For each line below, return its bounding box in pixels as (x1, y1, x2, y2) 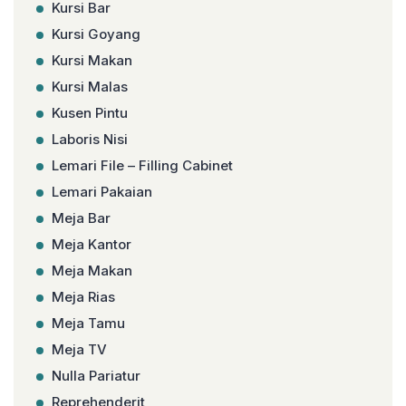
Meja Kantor (52, 236, 131, 254)
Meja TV (52, 341, 107, 359)
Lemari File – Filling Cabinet (52, 157, 233, 175)
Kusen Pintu (52, 104, 128, 122)
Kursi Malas (52, 78, 128, 96)
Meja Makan (52, 262, 132, 280)
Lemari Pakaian (52, 183, 152, 201)
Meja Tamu (52, 314, 125, 333)
